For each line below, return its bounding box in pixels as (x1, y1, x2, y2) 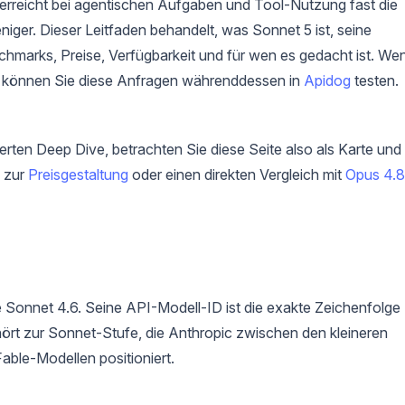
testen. (351, 71, 399, 89)
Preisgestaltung (28, 165, 128, 184)
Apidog (304, 71, 351, 89)
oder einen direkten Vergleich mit (128, 165, 345, 184)
